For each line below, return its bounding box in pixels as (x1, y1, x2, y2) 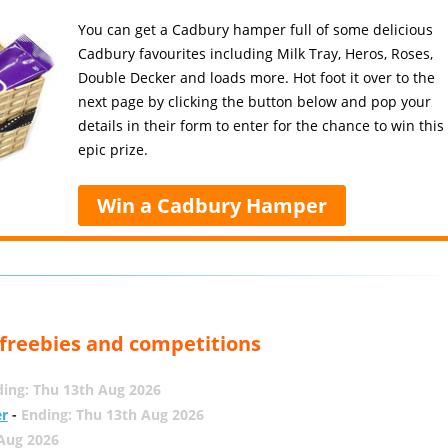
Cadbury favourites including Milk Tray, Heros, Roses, (78, 44, 434, 63)
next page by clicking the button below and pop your (78, 92, 432, 111)
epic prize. (78, 140, 149, 159)
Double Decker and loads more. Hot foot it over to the (78, 68, 436, 87)
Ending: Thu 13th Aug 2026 (20, 405, 204, 424)
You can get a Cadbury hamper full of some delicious (78, 20, 434, 39)
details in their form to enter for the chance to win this (78, 116, 445, 135)
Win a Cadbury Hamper (97, 192, 328, 219)
